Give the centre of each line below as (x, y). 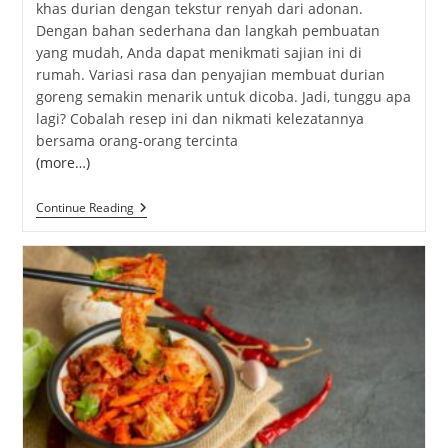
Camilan (160, 239)
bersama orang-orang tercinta (136, 140)
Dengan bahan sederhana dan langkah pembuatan (207, 30)
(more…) (62, 162)
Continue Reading (84, 207)
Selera (153, 335)
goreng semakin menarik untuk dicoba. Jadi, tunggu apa (223, 96)
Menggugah (172, 319)
